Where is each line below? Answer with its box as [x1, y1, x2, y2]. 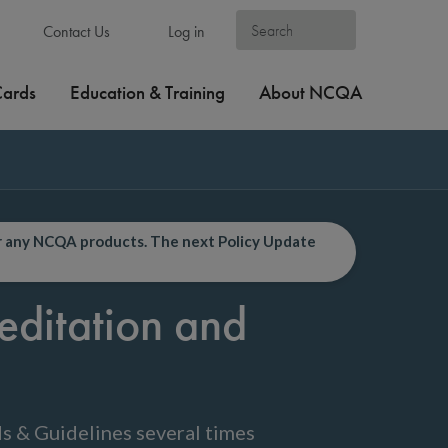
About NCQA [259, 80, 362, 105]
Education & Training [70, 80, 225, 105]
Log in [164, 22, 205, 41]
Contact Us [38, 22, 110, 41]
